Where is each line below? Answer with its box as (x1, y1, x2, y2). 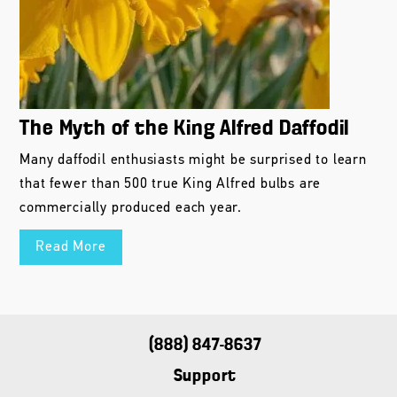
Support (173, 366, 237, 385)
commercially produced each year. (19, 200, 243, 215)
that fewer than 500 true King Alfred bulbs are (19, 176, 322, 191)
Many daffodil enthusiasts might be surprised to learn (19, 152, 367, 167)
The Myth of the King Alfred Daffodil (19, 117, 350, 140)
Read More (35, 239, 106, 254)
